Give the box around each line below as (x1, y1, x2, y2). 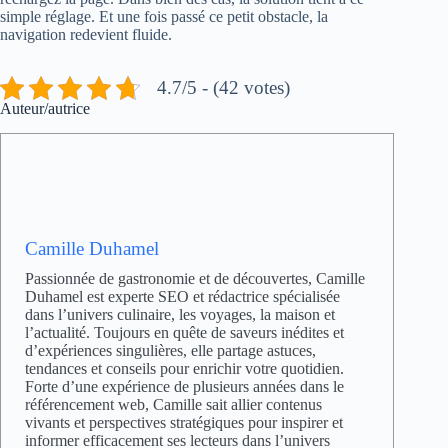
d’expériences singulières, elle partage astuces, (25, 341, 316, 359)
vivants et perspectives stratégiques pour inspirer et (25, 413, 343, 431)
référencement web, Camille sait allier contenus (25, 395, 322, 413)
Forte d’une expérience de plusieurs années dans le (25, 377, 344, 395)
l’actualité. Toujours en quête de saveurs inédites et (25, 323, 344, 341)
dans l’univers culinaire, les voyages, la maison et (25, 305, 335, 323)
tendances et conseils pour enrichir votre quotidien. (25, 359, 344, 377)
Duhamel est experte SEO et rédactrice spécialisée (25, 287, 340, 305)
